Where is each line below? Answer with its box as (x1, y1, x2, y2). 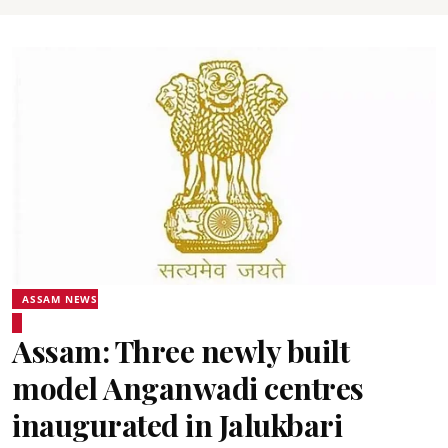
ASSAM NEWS (22, 292, 98, 306)
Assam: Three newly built (12, 331, 349, 371)
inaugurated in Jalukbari (12, 405, 342, 445)
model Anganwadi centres (12, 368, 364, 408)
